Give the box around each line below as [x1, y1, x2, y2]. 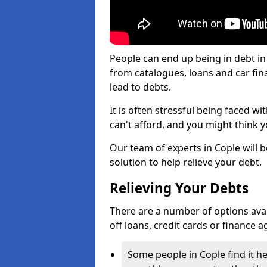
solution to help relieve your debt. [110, 156, 262, 169]
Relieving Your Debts [110, 179, 249, 197]
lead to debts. [110, 80, 171, 94]
